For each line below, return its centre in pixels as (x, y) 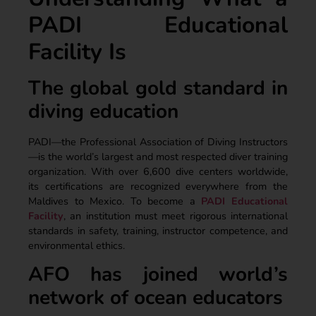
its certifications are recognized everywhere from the (158, 186)
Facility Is (77, 51)
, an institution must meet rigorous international (176, 215)
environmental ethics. (77, 245)
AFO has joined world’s (158, 274)
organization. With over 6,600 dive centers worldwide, (158, 171)
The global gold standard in (158, 88)
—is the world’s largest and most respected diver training (158, 156)
